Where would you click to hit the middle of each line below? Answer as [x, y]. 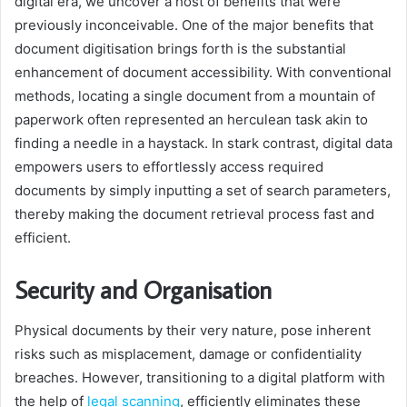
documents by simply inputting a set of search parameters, [203, 191]
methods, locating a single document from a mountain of [195, 96]
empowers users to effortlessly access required [169, 167]
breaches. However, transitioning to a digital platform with [200, 377]
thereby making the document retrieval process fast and [194, 214]
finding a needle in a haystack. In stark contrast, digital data [203, 144]
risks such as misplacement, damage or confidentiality [188, 353]
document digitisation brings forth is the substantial [180, 49]
